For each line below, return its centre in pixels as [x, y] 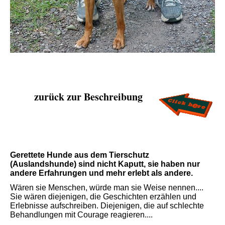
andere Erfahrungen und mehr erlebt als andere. [101, 173]
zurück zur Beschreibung [88, 97]
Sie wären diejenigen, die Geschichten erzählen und [103, 197]
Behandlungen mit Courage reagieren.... [81, 215]
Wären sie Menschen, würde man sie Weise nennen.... [107, 188]
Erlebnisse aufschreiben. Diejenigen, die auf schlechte [107, 206]
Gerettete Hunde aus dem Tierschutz [80, 155]
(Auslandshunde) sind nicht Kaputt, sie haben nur [105, 164]
